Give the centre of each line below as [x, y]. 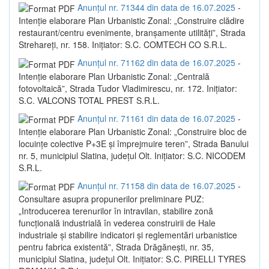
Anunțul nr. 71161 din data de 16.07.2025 [156, 118]
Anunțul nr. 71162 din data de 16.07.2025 [156, 63]
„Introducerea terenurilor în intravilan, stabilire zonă [116, 211]
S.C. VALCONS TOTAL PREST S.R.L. [89, 100]
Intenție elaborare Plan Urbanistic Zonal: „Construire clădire [131, 21]
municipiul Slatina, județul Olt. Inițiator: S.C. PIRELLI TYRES [132, 259]
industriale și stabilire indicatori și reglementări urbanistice [128, 235]
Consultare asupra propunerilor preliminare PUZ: [111, 199]
